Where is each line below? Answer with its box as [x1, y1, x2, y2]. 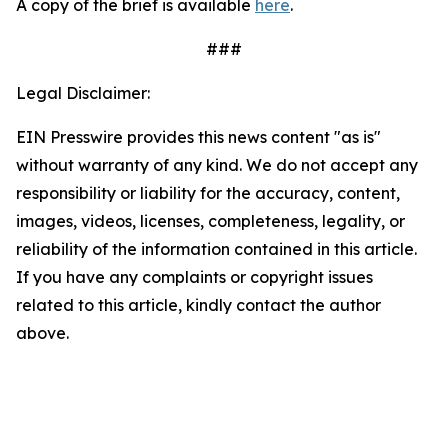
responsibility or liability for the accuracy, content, [16, 183, 400, 203]
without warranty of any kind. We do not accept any [16, 155, 418, 175]
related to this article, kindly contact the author [16, 295, 381, 315]
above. [16, 323, 69, 343]
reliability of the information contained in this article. [16, 239, 417, 259]
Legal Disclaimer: [16, 83, 150, 103]
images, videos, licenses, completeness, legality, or [16, 211, 405, 231]
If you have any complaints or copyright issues [16, 267, 373, 287]
